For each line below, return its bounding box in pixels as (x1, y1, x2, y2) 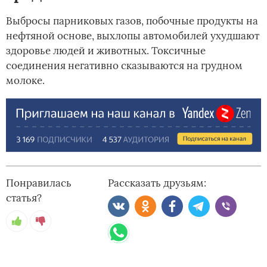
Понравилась (6, 176, 72, 190)
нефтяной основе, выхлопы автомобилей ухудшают (6, 29, 259, 43)
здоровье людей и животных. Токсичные (6, 44, 206, 58)
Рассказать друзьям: (108, 176, 207, 190)
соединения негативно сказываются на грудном (6, 59, 243, 73)
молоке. (6, 74, 45, 88)
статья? (6, 191, 42, 204)
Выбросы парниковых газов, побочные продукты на (6, 14, 258, 28)
